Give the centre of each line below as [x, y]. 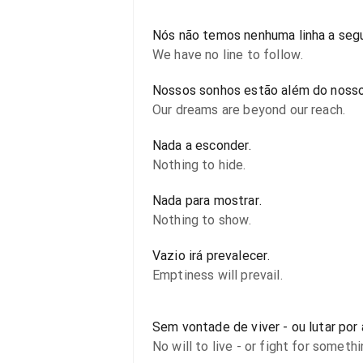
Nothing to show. [202, 220]
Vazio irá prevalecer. [211, 256]
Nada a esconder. [202, 145]
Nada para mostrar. [207, 201]
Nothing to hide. [199, 165]
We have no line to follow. [228, 55]
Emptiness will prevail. [218, 275]
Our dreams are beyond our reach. [249, 110]
